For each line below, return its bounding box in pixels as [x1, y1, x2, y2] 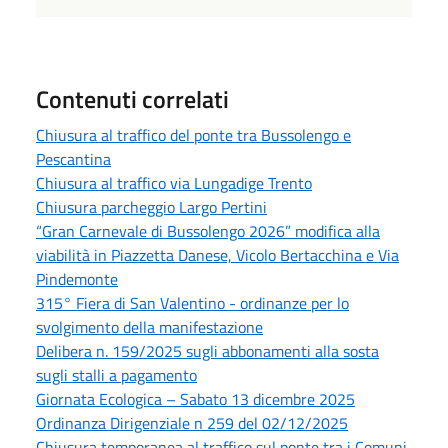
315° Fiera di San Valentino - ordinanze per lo [36, 290, 349, 315]
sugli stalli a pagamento [36, 362, 197, 387]
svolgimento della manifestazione [36, 314, 263, 339]
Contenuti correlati [36, 80, 229, 117]
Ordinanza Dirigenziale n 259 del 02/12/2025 [36, 410, 348, 435]
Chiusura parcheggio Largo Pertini [36, 194, 267, 219]
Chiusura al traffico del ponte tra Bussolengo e [36, 122, 351, 147]
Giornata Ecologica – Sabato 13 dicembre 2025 [36, 386, 355, 411]
